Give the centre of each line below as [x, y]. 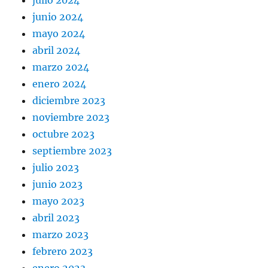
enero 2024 [60, 83]
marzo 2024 [61, 67]
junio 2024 [58, 16]
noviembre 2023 [71, 117]
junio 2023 [58, 184]
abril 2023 [56, 217]
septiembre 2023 [72, 150]
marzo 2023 [61, 234]
